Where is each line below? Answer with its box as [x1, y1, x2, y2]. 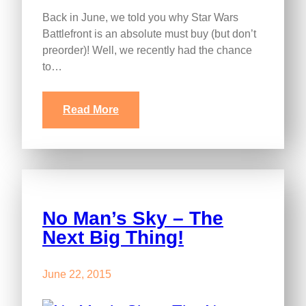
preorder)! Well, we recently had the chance [42, 44, 252, 57]
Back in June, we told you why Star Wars [42, 12, 238, 24]
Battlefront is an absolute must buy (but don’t [42, 28, 256, 40]
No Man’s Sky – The [42, 208, 223, 229]
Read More [63, 104, 119, 116]
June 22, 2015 [42, 268, 111, 281]
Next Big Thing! [42, 227, 184, 249]
